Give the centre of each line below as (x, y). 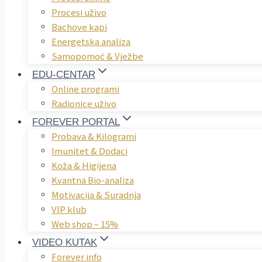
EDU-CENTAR (63, 75)
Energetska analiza (91, 41)
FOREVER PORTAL (76, 122)
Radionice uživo (84, 103)
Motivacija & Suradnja (96, 194)
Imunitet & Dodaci (89, 150)
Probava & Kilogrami (94, 135)
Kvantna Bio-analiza (93, 179)
